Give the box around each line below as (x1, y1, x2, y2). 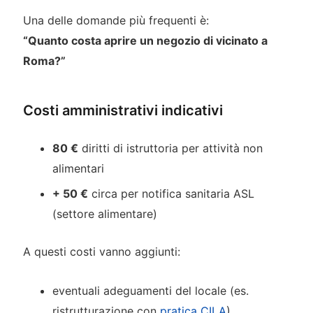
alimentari (52, 161, 105, 175)
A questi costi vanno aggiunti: (22, 245, 180, 259)
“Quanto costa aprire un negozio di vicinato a (22, 34, 268, 48)
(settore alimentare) (52, 206, 158, 221)
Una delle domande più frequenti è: (22, 13, 209, 28)
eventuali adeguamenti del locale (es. (52, 283, 249, 298)
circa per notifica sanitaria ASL (88, 186, 255, 201)
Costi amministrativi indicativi (22, 102, 223, 119)
